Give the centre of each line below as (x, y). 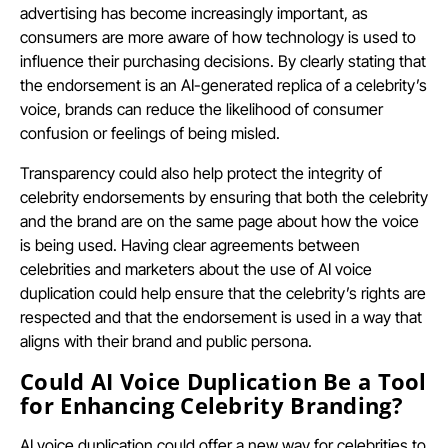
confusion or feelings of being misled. (150, 132)
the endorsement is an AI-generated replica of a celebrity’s (223, 84)
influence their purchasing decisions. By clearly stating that (223, 60)
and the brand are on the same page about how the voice (219, 220)
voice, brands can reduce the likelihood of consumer (201, 108)
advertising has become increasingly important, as (194, 12)
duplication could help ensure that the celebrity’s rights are (223, 292)
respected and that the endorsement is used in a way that (221, 316)
